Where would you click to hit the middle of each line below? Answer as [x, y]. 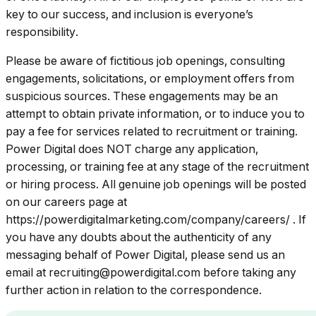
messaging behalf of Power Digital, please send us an [145, 255]
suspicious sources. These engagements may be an [142, 96]
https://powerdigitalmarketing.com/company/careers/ [148, 220]
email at [26, 273]
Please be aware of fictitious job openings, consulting [145, 61]
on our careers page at [66, 202]
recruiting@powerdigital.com [124, 273]
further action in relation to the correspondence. [134, 290]
